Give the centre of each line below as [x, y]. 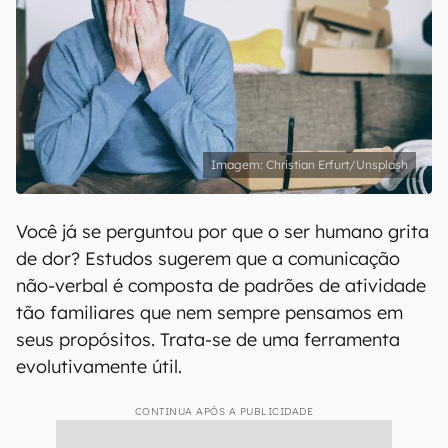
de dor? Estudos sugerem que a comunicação [208, 258]
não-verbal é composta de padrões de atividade [221, 285]
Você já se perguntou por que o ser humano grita [222, 231]
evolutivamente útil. [99, 366]
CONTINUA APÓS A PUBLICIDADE [224, 411]
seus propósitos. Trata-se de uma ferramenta [208, 339]
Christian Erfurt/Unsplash [337, 164]
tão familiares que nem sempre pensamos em [209, 312]
